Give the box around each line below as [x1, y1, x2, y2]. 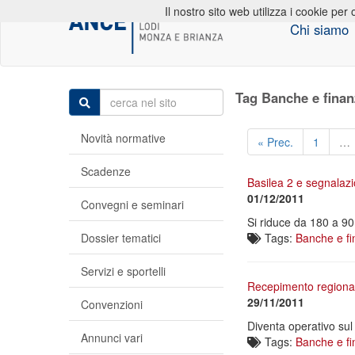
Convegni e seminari [81, 197, 184, 212]
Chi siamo [289, 20, 349, 39]
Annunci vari [81, 330, 143, 345]
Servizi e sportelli [81, 263, 166, 279]
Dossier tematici [81, 230, 161, 246]
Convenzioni [81, 296, 143, 312]
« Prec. [258, 134, 293, 150]
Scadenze [81, 163, 131, 179]
